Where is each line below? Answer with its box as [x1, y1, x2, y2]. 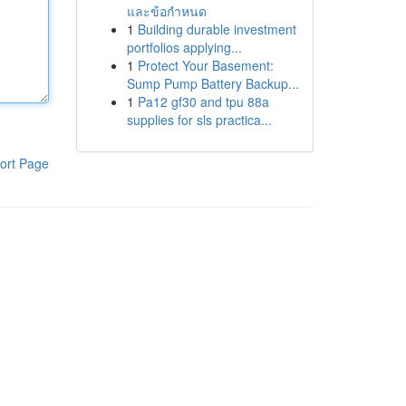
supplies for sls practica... [126, 111, 272, 129]
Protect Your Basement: [137, 56, 274, 74]
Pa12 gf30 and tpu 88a [137, 92, 269, 111]
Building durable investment [137, 20, 296, 38]
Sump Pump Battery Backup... [126, 74, 299, 92]
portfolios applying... [126, 38, 242, 56]
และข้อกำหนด [126, 2, 207, 20]
